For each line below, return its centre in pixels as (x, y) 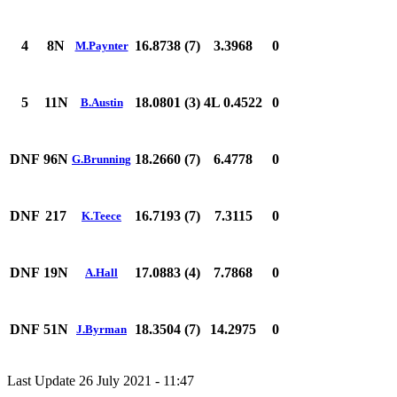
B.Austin (101, 102)
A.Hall (101, 272)
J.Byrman (101, 329)
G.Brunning (101, 159)
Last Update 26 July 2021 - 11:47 (101, 380)
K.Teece (101, 215)
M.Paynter (101, 45)
